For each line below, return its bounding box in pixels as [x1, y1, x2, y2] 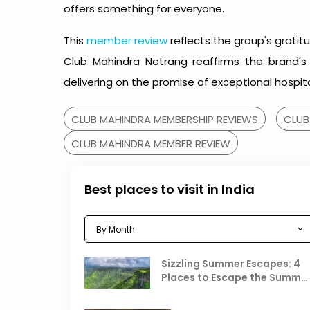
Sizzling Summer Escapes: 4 [161, 257, 301, 271]
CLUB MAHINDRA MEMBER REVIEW [71, 136, 230, 151]
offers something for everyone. [64, 1, 224, 16]
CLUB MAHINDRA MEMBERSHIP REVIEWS [71, 112, 258, 127]
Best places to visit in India [84, 181, 255, 198]
